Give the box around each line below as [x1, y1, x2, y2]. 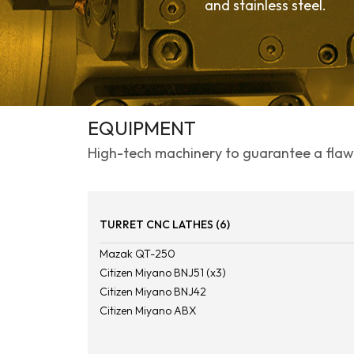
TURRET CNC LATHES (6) [99, 217, 230, 232]
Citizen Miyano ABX [99, 303, 197, 318]
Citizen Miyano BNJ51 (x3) [99, 265, 226, 280]
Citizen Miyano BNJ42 [99, 284, 206, 299]
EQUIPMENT [87, 116, 196, 141]
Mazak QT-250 [99, 246, 175, 261]
